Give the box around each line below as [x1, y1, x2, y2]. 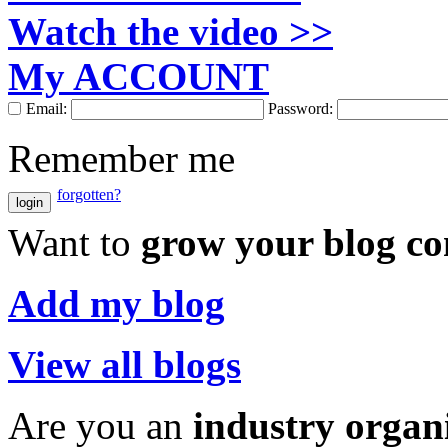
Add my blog [8, 282, 225, 325]
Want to [8, 221, 141, 264]
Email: [26, 100, 71, 117]
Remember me [8, 137, 235, 180]
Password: [268, 100, 337, 117]
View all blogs [8, 343, 241, 386]
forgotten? [57, 186, 121, 203]
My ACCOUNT [8, 55, 269, 98]
